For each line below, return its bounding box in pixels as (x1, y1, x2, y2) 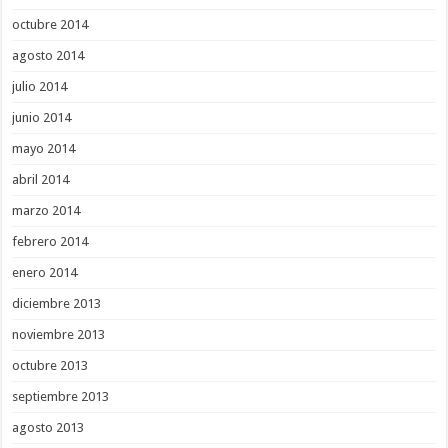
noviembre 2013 (12, 326, 106, 342)
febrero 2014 (12, 233, 89, 249)
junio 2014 (12, 109, 72, 125)
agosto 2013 (12, 419, 85, 435)
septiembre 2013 (12, 388, 110, 404)
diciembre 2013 (12, 295, 102, 311)
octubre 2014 (12, 16, 89, 32)
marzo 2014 (12, 202, 81, 218)
